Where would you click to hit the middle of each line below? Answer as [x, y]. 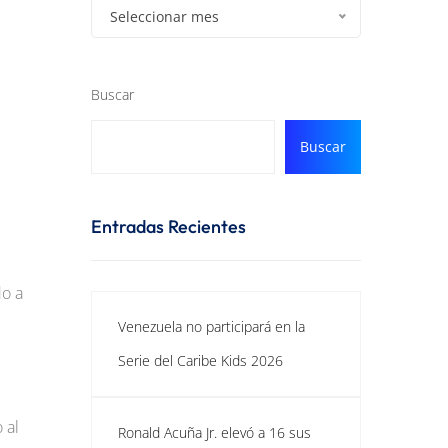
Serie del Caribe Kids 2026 [200, 360]
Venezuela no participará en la [211, 326]
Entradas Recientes [168, 226]
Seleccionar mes [164, 16]
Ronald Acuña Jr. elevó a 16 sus [214, 432]
